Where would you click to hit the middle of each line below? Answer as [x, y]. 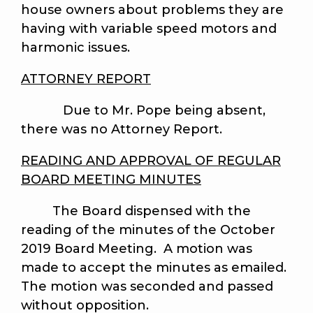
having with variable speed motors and [149, 29]
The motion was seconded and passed [147, 287]
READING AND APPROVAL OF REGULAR [151, 161]
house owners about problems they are [152, 10]
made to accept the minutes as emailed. [155, 268]
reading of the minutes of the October [148, 230]
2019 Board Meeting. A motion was [137, 249]
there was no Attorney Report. [122, 130]
